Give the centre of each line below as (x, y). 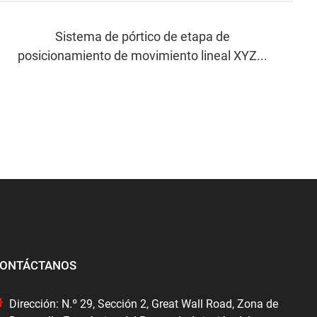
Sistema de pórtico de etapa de (143, 36)
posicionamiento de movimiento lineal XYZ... (143, 55)
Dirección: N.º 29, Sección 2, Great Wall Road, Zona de (144, 304)
